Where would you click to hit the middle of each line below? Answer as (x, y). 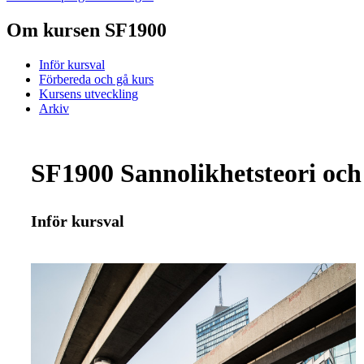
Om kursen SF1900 (87, 30)
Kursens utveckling (89, 93)
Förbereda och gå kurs (96, 79)
